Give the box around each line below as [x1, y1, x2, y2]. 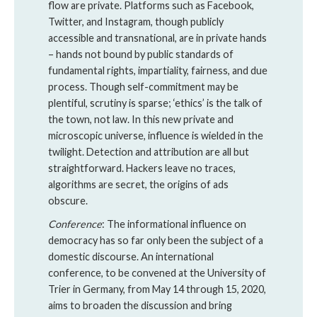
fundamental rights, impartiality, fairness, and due [48, 64, 267, 76]
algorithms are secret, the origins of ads [48, 178, 229, 190]
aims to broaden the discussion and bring [48, 299, 232, 311]
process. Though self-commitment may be [48, 81, 238, 93]
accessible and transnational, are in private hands [48, 32, 267, 44]
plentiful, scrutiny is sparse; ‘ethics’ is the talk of [48, 97, 263, 109]
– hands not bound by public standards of [48, 48, 234, 60]
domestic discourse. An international [48, 250, 214, 263]
